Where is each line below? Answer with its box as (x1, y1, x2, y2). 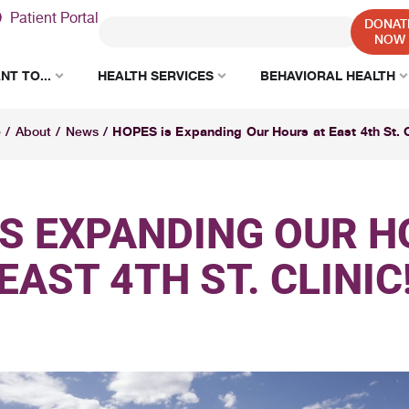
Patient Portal (10, 8, 99, 26)
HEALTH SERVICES (98, 68, 214, 83)
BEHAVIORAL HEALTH (260, 68, 395, 83)
